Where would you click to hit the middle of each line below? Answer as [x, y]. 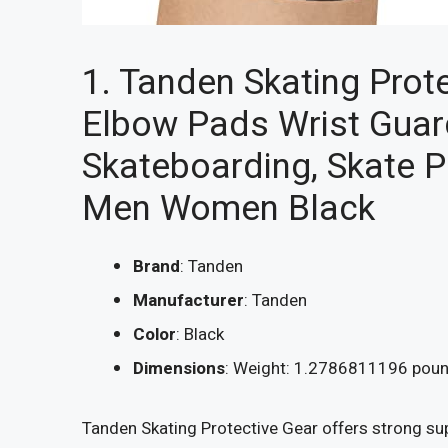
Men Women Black [228, 209]
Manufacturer [188, 301]
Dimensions [179, 369]
